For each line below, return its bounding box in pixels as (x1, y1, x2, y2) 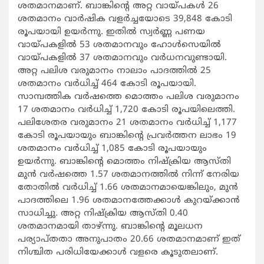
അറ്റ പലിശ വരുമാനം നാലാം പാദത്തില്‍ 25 (18, 65, 211, 77)
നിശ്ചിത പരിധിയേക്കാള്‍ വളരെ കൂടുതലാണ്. (18, 246, 218, 258)
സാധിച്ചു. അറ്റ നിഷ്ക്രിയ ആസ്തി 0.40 (18, 207, 188, 219)
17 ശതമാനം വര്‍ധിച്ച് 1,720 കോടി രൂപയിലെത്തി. (18, 104, 235, 115)
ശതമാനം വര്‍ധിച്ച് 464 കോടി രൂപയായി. (18, 78, 196, 90)
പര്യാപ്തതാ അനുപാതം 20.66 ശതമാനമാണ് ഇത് (18, 233, 240, 245)
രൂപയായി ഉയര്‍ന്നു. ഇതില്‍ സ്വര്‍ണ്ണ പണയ (18, 26, 205, 38)
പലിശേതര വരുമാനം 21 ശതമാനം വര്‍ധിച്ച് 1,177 (18, 117, 237, 128)
